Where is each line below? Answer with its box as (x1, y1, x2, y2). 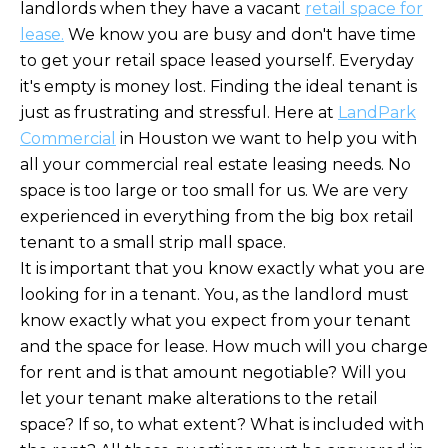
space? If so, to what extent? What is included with (20, 414, 424, 434)
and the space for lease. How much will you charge (20, 336, 428, 356)
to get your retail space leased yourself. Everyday (20, 50, 414, 70)
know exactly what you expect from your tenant (20, 310, 411, 330)
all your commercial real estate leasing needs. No (20, 154, 411, 174)
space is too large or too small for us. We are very (20, 180, 408, 200)
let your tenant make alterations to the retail (20, 388, 378, 408)
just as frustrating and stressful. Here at (20, 102, 338, 122)
